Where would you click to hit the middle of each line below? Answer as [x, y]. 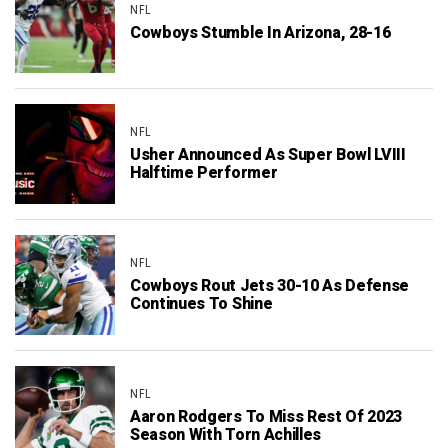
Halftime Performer [204, 172]
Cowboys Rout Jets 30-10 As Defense [270, 285]
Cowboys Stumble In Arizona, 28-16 [260, 32]
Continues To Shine [201, 303]
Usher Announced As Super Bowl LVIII [268, 154]
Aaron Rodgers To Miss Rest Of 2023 [266, 416]
